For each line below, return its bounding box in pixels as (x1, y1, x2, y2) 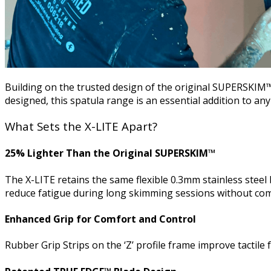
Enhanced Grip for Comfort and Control (5, 212, 196, 226)
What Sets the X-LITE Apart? (5, 119, 157, 134)
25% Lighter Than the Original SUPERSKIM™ (5, 146, 215, 160)
